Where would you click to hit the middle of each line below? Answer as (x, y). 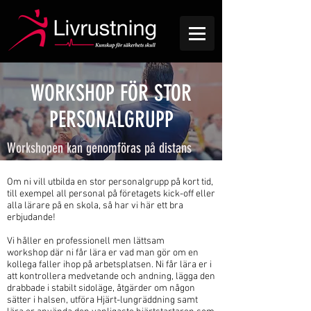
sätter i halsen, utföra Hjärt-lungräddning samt (102, 300)
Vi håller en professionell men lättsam (86, 241)
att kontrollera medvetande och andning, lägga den (111, 277)
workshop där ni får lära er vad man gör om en (103, 253)
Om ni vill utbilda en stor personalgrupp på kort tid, (110, 182)
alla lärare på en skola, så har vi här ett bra (95, 206)
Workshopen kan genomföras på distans (99, 148)
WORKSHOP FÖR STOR (111, 93)
